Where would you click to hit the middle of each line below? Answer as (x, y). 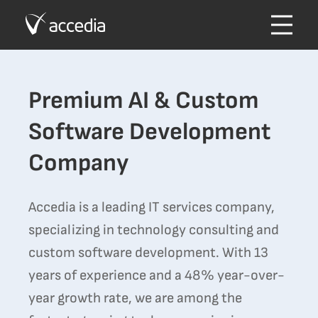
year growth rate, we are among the (135, 298)
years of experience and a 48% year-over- (157, 275)
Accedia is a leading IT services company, (152, 207)
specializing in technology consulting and (154, 230)
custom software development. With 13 (148, 253)
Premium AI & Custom (144, 100)
